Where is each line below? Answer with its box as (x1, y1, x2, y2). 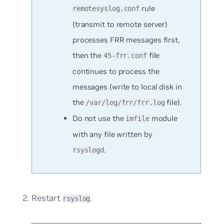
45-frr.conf (103, 51, 147, 59)
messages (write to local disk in (72, 81, 182, 91)
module (149, 113, 178, 123)
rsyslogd (72, 145, 104, 154)
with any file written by (72, 129, 152, 139)
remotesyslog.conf (72, 4, 140, 12)
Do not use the (72, 113, 126, 123)
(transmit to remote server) (72, 19, 168, 29)
